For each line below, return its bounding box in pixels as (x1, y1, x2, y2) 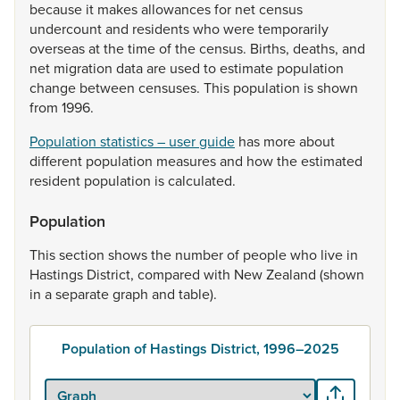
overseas (29, 38, 88, 58)
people (243, 245, 290, 264)
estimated (301, 151, 362, 171)
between (79, 78, 138, 97)
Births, (250, 38, 293, 58)
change (29, 78, 79, 97)
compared (137, 264, 204, 284)
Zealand (266, 264, 320, 284)
